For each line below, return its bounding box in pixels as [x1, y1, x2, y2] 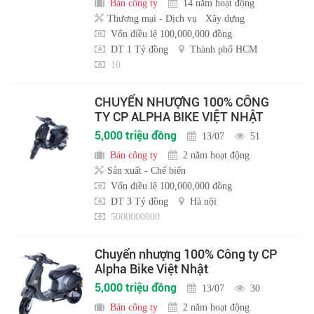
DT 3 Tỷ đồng [111, 196, 168, 207]
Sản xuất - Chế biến [107, 165, 186, 176]
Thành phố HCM [190, 44, 257, 55]
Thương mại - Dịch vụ [107, 13, 197, 24]
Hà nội [190, 196, 217, 207]
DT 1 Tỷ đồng [111, 44, 168, 55]
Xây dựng [205, 13, 245, 24]
